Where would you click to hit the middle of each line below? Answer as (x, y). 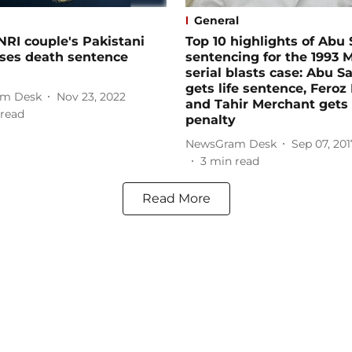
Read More (176, 199)
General (216, 21)
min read (235, 161)
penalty (211, 120)
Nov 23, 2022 (91, 96)
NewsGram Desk (231, 143)
